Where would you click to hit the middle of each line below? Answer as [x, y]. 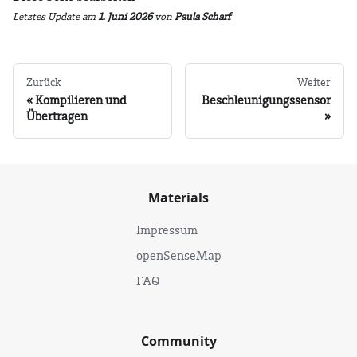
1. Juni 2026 [125, 17]
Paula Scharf [203, 17]
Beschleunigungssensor [266, 101]
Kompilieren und [81, 101]
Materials [178, 198]
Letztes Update [46, 17]
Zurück [44, 82]
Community [178, 341]
